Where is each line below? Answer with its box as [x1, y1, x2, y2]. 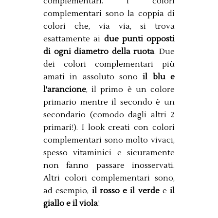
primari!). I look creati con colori [43, 122, 175, 132]
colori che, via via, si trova [43, 21, 175, 31]
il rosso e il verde [91, 185, 160, 196]
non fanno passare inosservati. [43, 160, 175, 170]
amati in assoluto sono [43, 72, 143, 82]
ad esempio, [43, 185, 92, 196]
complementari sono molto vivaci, [43, 135, 175, 145]
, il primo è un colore [86, 84, 175, 94]
